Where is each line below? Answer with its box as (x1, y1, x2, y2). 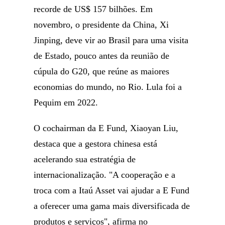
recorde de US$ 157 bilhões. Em (34, 4, 153, 14)
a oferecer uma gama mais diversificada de (34, 201, 190, 211)
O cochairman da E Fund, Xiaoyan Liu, (34, 123, 179, 133)
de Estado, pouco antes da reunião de (34, 51, 170, 61)
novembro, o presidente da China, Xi (34, 20, 169, 30)
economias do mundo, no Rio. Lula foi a (34, 82, 182, 92)
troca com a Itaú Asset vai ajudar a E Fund (34, 185, 190, 195)
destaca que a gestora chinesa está (34, 139, 158, 149)
